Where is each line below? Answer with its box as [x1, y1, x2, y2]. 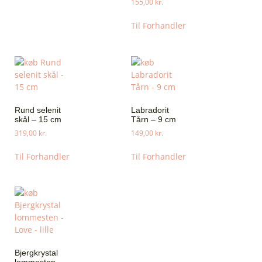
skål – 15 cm [15, 114, 61, 124]
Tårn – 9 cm [131, 114, 176, 124]
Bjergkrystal [15, 248, 58, 258]
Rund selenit [15, 105, 61, 115]
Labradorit [131, 105, 169, 115]
